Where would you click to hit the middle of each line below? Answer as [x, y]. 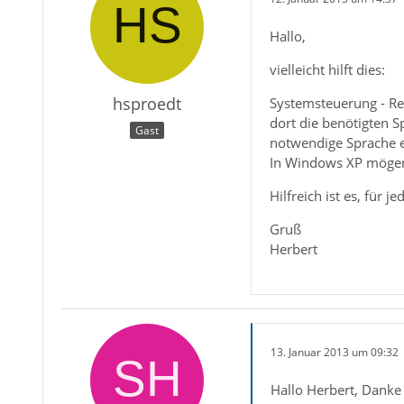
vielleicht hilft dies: [327, 69]
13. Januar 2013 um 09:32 [334, 352]
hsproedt [147, 104]
